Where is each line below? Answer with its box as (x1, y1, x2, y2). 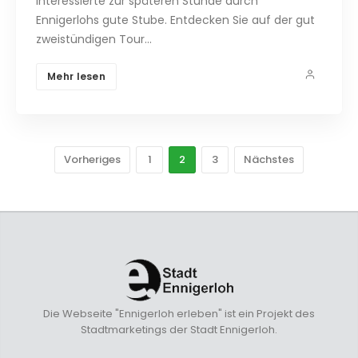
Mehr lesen (47, 70, 105, 84)
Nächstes (244, 152, 294, 168)
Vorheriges (64, 152, 121, 168)
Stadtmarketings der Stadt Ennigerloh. (81, 322, 277, 338)
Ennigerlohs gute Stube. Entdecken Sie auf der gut (36, 12, 315, 29)
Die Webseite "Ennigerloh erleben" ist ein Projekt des (43, 306, 315, 322)
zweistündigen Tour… (36, 31, 152, 48)
